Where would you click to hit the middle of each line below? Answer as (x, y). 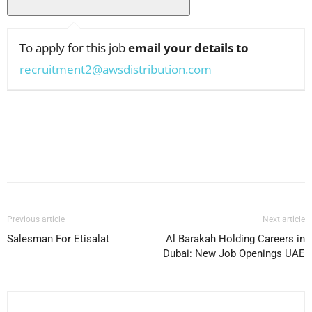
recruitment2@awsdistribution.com (116, 70)
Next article (284, 219)
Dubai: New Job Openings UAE (234, 253)
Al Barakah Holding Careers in (235, 239)
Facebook (57, 154)
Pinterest (202, 154)
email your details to (188, 48)
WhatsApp (291, 154)
